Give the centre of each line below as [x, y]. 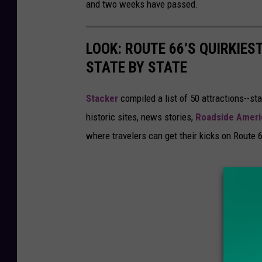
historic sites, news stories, [141, 117]
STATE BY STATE [137, 67]
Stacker [102, 98]
